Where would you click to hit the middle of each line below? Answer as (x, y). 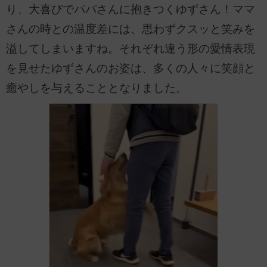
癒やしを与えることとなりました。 (97, 88)
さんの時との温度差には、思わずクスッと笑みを (131, 29)
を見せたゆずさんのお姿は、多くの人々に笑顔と (131, 68)
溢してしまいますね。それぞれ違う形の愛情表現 (131, 48)
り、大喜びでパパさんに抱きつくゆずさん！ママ (131, 9)
